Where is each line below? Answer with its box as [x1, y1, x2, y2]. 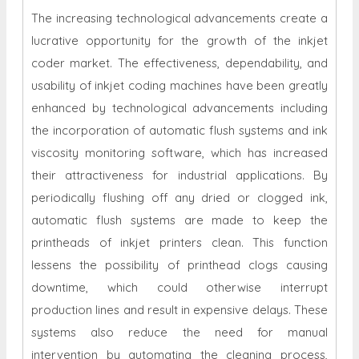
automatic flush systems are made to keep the [31, 212, 328, 228]
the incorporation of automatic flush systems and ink [31, 123, 328, 139]
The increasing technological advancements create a [31, 10, 328, 26]
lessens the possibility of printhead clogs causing [31, 257, 328, 273]
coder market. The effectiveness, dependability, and [31, 55, 328, 71]
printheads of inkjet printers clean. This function [31, 235, 328, 251]
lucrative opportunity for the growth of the [31, 33, 298, 49]
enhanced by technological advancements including [31, 100, 328, 116]
